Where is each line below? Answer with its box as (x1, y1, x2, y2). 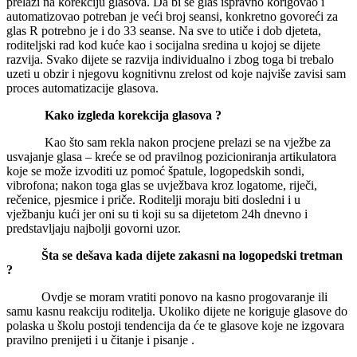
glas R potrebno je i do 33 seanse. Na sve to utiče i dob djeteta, (6, 23, 321, 37)
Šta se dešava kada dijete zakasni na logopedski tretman (6, 248, 343, 262)
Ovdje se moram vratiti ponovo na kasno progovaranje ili (6, 289, 328, 304)
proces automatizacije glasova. (6, 80, 159, 95)
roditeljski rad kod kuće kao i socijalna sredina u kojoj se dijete (6, 37, 320, 52)
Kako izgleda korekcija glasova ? (45, 108, 222, 122)
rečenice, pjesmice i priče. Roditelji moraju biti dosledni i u (6, 192, 300, 206)
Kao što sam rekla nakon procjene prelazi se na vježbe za (6, 135, 331, 149)
